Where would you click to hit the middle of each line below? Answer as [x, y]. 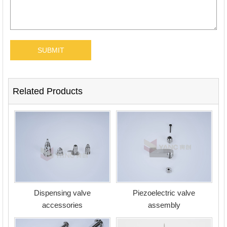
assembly [164, 205]
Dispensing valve [62, 193]
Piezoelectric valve [164, 193]
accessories [62, 205]
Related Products [48, 91]
